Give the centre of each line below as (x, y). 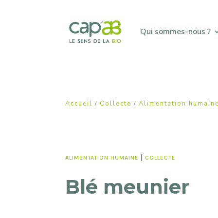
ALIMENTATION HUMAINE (102, 157)
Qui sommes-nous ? (175, 31)
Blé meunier (128, 187)
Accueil (79, 103)
